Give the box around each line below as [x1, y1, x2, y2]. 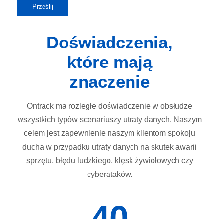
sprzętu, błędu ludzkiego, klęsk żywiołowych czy [26, 156, 193, 165]
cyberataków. [87, 170, 132, 178]
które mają [67, 52, 152, 71]
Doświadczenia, [46, 32, 173, 52]
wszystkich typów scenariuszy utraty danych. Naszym [17, 115, 202, 124]
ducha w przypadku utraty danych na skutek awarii [22, 142, 197, 151]
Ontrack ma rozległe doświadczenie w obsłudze [27, 101, 192, 110]
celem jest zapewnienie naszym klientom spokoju [24, 129, 195, 137]
